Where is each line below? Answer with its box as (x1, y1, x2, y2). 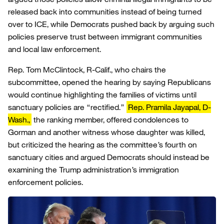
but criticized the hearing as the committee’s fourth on (8, 139, 197, 149)
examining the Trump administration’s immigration (8, 164, 179, 174)
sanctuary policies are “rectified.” (8, 102, 126, 112)
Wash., (8, 114, 30, 124)
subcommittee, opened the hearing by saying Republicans (8, 77, 211, 87)
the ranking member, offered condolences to (31, 114, 188, 124)
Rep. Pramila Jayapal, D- (128, 102, 211, 112)
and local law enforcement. (8, 44, 101, 54)
